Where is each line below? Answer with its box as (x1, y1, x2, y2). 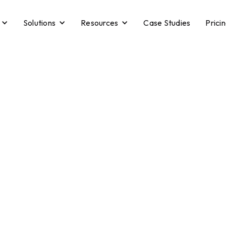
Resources (81, 18, 119, 28)
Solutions (23, 18, 55, 28)
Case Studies (143, 18, 191, 28)
